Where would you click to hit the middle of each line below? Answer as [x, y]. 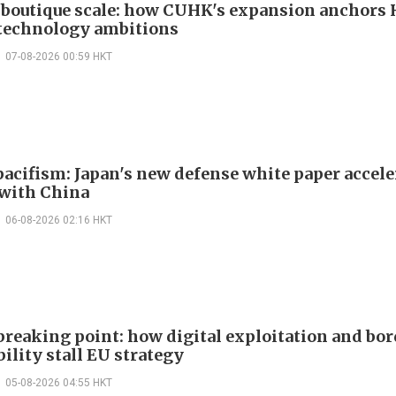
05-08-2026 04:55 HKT [59, 383]
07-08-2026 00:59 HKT [59, 56]
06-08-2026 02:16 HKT [59, 220]
